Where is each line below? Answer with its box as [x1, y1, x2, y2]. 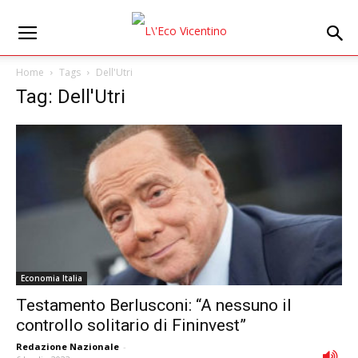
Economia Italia [21, 272, 82, 284]
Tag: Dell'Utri [16, 86, 125, 108]
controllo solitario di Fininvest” [16, 316, 246, 336]
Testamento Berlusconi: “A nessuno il [16, 296, 292, 316]
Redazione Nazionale [16, 340, 119, 353]
